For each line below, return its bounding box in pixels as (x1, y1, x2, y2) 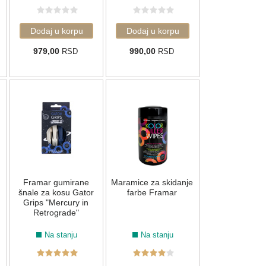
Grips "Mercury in (23, 198, 88, 208)
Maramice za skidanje (111, 178, 193, 188)
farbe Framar (127, 188, 177, 198)
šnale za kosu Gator (18, 188, 94, 198)
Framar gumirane (23, 178, 89, 188)
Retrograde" (33, 208, 79, 218)
